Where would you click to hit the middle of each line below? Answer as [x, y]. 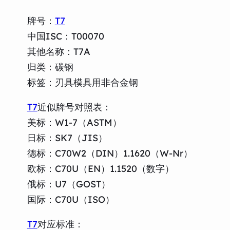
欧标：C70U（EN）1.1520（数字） [100, 168]
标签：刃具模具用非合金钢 [82, 82]
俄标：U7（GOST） [69, 184]
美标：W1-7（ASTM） [74, 122]
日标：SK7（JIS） [67, 138]
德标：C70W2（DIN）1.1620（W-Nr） [110, 153]
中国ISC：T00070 [65, 36]
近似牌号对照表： [74, 107]
